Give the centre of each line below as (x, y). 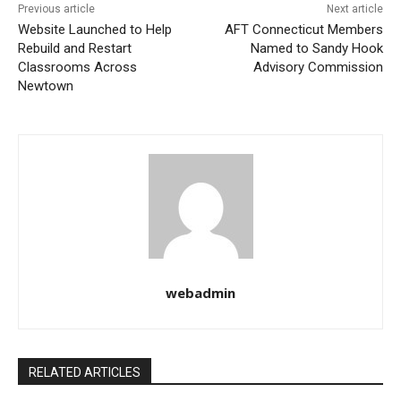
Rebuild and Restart (75, 49)
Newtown (46, 86)
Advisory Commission (318, 68)
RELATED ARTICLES (85, 373)
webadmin (200, 293)
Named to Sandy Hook (316, 49)
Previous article (56, 9)
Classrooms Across (77, 68)
